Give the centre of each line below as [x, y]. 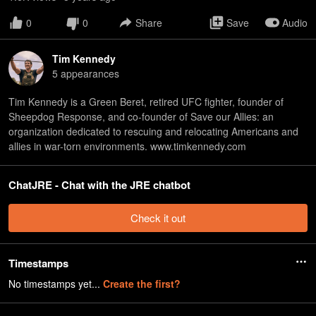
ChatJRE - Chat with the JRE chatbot [99, 185]
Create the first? [142, 284]
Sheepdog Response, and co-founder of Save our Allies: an [141, 116]
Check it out [158, 218]
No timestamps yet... [56, 284]
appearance [86, 73]
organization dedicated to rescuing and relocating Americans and [153, 131]
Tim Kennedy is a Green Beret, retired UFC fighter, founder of [146, 102]
